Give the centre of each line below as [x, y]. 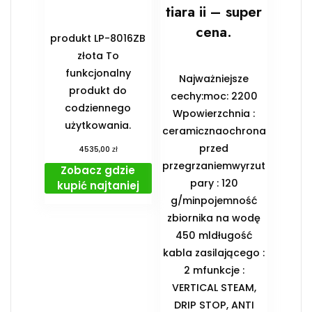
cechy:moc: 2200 [214, 96]
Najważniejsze [214, 78]
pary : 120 [214, 183]
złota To [98, 55]
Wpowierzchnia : [214, 113]
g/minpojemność [214, 200]
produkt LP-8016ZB [98, 38]
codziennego [98, 108]
